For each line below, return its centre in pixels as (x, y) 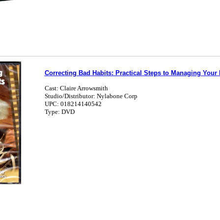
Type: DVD (59, 112)
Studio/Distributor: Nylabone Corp (91, 96)
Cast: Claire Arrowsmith (76, 88)
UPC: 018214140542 (73, 104)
